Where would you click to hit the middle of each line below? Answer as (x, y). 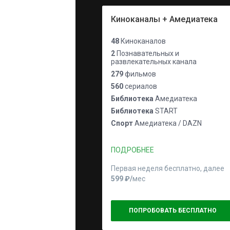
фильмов (140, 74)
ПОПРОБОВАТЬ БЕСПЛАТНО (173, 210)
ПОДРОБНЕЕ (132, 150)
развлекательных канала (154, 62)
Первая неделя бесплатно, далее (168, 168)
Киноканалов (142, 41)
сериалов (140, 86)
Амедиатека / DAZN (167, 123)
